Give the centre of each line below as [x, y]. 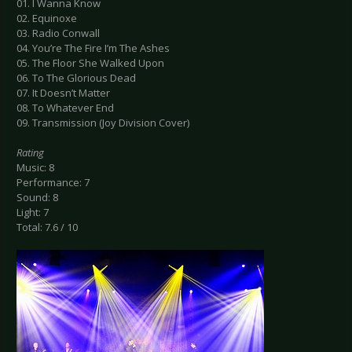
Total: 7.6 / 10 [47, 227]
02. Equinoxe [47, 18]
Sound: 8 [37, 198]
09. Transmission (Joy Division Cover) [103, 123]
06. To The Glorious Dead [76, 78]
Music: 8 [35, 168]
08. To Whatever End [65, 108]
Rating [30, 153]
